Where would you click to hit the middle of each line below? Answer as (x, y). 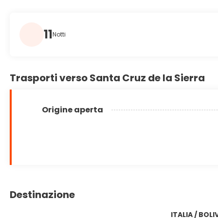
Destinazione (42, 194)
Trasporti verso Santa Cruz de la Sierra (107, 78)
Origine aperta (73, 110)
